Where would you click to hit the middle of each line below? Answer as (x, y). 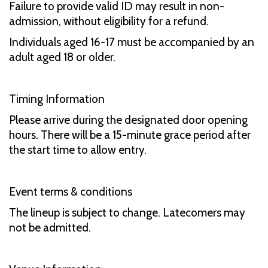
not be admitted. (50, 227)
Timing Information (57, 99)
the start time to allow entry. (78, 150)
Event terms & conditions (71, 191)
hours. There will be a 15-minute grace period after (130, 135)
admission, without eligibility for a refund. (109, 21)
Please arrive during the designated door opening (128, 120)
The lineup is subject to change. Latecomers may (127, 212)
